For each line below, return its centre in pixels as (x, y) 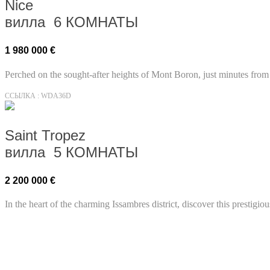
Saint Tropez (45, 135)
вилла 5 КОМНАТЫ (71, 152)
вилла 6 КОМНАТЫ (71, 22)
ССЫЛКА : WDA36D (38, 96)
